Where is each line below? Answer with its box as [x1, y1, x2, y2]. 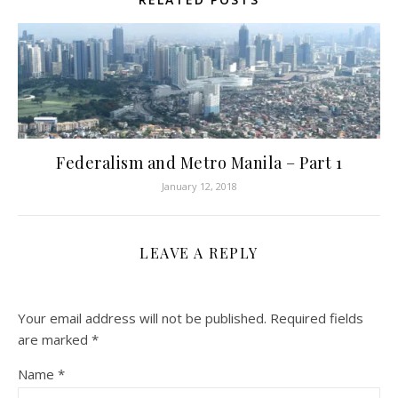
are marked [18, 330, 92, 349]
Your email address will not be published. [18, 309, 267, 328]
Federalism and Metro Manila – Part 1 [56, 152, 342, 174]
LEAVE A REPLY [139, 243, 259, 263]
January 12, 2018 [161, 179, 237, 194]
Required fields [270, 309, 363, 328]
